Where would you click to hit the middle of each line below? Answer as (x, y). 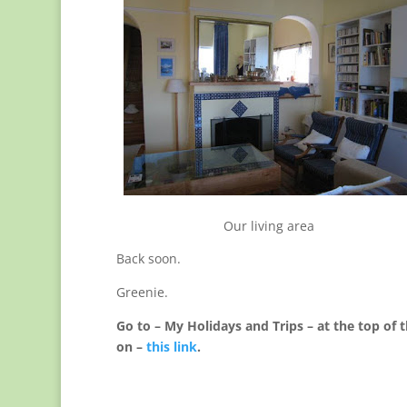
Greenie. (142, 293)
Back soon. (148, 259)
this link (171, 347)
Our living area (269, 226)
